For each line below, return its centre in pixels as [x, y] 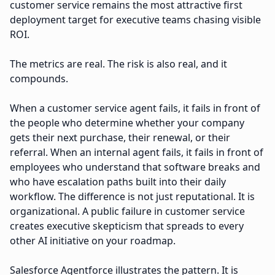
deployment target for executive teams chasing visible [135, 20]
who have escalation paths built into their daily [118, 182]
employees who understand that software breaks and [135, 167]
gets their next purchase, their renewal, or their [120, 137]
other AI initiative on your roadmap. [93, 241]
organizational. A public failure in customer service [127, 211]
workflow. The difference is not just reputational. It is [132, 196]
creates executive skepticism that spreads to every [127, 226]
